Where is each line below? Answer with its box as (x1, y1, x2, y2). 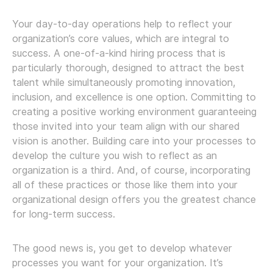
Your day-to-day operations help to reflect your (12, 18, 232, 30)
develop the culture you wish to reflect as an (12, 149, 217, 161)
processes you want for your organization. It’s (12, 257, 223, 269)
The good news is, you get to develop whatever (12, 242, 232, 254)
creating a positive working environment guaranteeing (12, 105, 257, 118)
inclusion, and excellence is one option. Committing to (12, 91, 256, 103)
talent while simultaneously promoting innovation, (12, 76, 235, 88)
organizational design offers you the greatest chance (12, 193, 256, 205)
